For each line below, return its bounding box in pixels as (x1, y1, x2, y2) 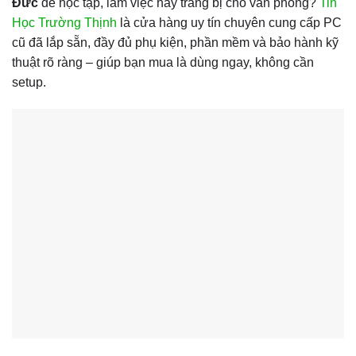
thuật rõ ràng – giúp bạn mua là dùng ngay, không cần (12, 56, 314, 70)
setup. (12, 75, 46, 90)
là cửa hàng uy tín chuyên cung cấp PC (117, 16, 342, 30)
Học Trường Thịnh (12, 16, 117, 30)
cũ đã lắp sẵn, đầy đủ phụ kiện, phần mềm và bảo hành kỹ (12, 36, 339, 50)
